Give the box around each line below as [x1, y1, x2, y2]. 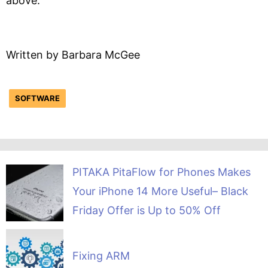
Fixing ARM [72, 249, 130, 263]
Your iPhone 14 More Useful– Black [72, 185, 248, 197]
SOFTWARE [15, 93, 60, 103]
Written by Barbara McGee [6, 48, 140, 61]
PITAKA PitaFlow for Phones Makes [72, 166, 251, 178]
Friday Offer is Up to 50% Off [72, 204, 221, 217]
